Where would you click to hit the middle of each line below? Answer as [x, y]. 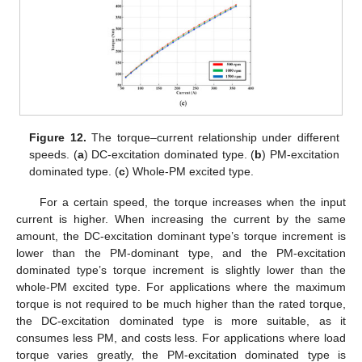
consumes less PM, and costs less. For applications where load [181, 338]
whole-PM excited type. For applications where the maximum [181, 287]
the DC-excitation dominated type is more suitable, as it [181, 321]
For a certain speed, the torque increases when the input [192, 202]
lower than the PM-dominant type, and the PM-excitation [181, 253]
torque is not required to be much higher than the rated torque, [181, 304]
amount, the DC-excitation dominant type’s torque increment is [181, 236]
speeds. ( [53, 154]
